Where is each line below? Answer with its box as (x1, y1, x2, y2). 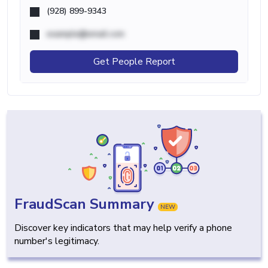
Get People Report (93, 55, 175, 69)
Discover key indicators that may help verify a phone (14, 221, 232, 235)
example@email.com (47, 28, 124, 40)
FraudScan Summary (14, 194, 158, 214)
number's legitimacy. (14, 234, 99, 248)
